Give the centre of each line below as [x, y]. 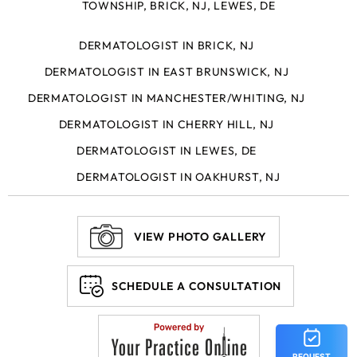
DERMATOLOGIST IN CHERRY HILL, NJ [167, 125]
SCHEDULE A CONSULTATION [196, 286]
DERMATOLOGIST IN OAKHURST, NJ [178, 177]
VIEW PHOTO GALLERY [200, 237]
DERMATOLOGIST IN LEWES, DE [167, 151]
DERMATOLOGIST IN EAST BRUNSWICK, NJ [167, 72]
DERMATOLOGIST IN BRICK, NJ [167, 46]
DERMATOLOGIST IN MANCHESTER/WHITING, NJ [167, 98]
